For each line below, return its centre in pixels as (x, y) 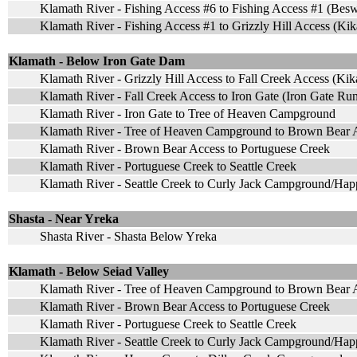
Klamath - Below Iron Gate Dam (97, 61)
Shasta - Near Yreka (64, 218)
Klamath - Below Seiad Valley (89, 271)
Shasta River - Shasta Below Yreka (128, 236)
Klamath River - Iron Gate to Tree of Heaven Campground (188, 113)
